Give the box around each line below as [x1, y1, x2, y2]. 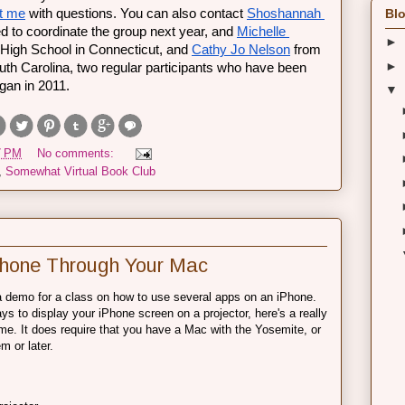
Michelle [237, 24, 286, 39]
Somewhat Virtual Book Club [5, 165, 155, 178]
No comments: [37, 146, 118, 160]
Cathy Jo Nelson [192, 42, 290, 57]
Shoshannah [247, 5, 321, 21]
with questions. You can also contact [25, 5, 247, 21]
